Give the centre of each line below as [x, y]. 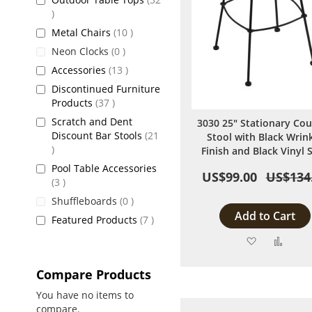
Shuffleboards [86, 201]
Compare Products [94, 274]
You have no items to [85, 295]
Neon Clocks [81, 51]
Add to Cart [265, 216]
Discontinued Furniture [106, 89]
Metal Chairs [83, 32]
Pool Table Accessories [104, 168]
